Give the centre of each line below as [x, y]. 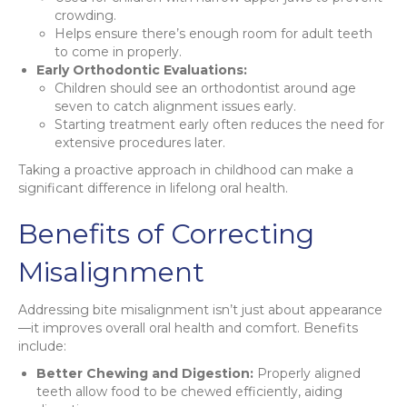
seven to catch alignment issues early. [175, 106]
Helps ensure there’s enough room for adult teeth [213, 33]
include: [42, 346]
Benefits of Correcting [166, 233]
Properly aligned [307, 373]
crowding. [85, 15]
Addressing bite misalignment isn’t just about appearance [200, 309]
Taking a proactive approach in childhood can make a [186, 169]
